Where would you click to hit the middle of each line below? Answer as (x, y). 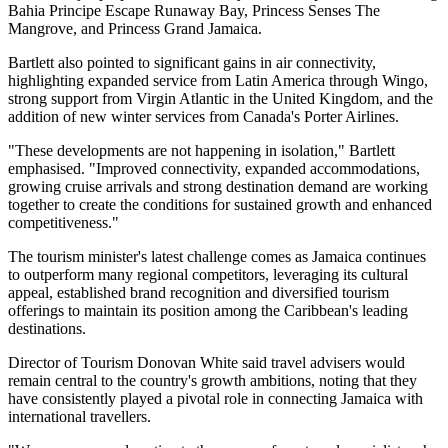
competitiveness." (63, 222)
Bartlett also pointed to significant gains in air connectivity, (192, 62)
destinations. (47, 328)
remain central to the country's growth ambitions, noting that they (212, 380)
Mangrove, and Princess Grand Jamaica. (135, 28)
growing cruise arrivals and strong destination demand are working (218, 186)
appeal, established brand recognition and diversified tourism (198, 292)
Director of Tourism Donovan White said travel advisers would (206, 362)
